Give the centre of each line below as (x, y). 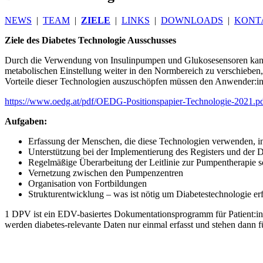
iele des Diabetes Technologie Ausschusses (94, 40)
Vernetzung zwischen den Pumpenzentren (106, 173)
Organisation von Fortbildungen (87, 183)
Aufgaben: (26, 121)
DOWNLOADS (192, 20)
